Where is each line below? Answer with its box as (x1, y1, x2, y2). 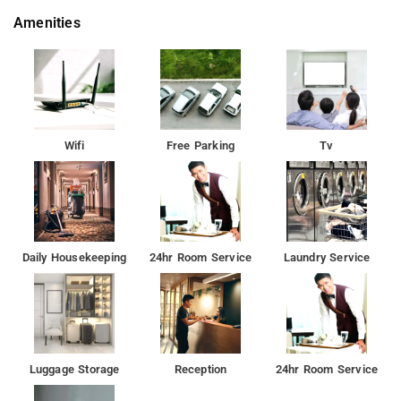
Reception (174, 362, 227, 376)
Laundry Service (283, 250, 371, 264)
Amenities (13, 13, 81, 31)
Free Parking (166, 138, 235, 152)
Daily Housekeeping (21, 250, 127, 264)
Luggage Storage (29, 362, 120, 376)
